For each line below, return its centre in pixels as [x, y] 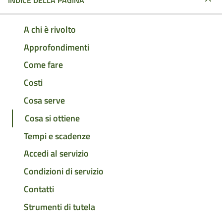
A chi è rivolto [50, 29]
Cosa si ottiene [52, 118]
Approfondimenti [56, 47]
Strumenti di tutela [59, 207]
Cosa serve [44, 101]
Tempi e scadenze [57, 136]
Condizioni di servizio [64, 171]
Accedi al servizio [56, 154]
